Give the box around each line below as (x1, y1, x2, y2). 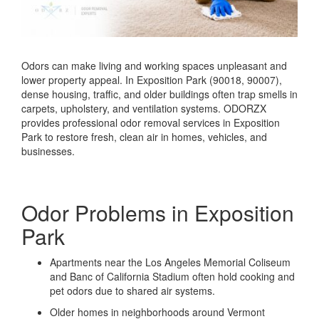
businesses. (21, 143, 75, 158)
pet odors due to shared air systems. (50, 283, 215, 298)
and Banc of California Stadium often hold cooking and (50, 268, 295, 283)
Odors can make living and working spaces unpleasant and (21, 58, 287, 73)
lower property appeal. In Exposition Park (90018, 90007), (21, 72, 282, 87)
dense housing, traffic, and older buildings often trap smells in (21, 86, 298, 101)
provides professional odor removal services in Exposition (21, 115, 280, 130)
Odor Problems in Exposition (21, 197, 294, 228)
